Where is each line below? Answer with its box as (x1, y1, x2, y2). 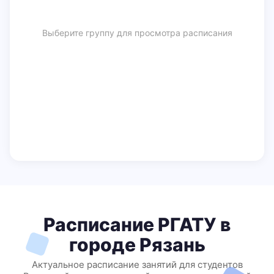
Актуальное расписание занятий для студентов (31, 259, 243, 270)
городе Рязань (68, 234, 206, 256)
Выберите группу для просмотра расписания (42, 27, 232, 38)
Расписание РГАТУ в (43, 213, 231, 235)
